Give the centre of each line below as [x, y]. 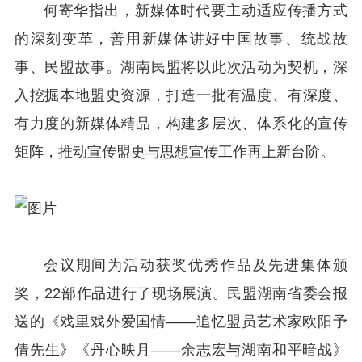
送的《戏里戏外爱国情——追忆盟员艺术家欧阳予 [181, 322]
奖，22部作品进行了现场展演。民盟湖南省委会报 [181, 294]
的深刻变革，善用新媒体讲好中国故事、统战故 [181, 38]
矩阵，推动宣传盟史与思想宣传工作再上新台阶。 [174, 152]
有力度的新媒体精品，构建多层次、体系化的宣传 [181, 123]
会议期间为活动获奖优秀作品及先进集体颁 [196, 265]
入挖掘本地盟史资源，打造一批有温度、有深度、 [181, 95]
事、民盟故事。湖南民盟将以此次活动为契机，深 [181, 67]
